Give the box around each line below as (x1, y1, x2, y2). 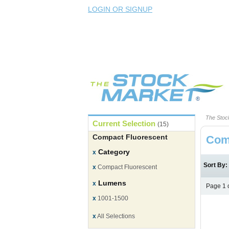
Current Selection (93, 119, 157, 128)
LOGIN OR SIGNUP (88, 5, 152, 13)
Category (98, 148, 130, 156)
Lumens (98, 179, 126, 188)
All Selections (96, 213, 135, 220)
